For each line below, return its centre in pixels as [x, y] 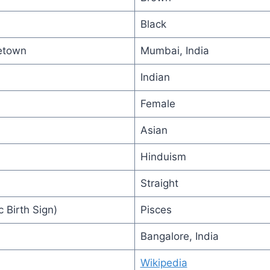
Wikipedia [164, 262]
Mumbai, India [174, 50]
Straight [159, 183]
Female [158, 103]
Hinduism [163, 156]
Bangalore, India [179, 236]
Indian [155, 77]
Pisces [156, 209]
